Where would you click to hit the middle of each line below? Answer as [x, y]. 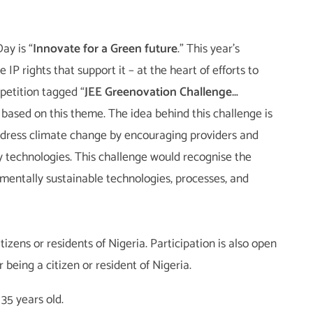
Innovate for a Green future [105, 49]
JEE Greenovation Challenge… [161, 92]
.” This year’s [208, 49]
